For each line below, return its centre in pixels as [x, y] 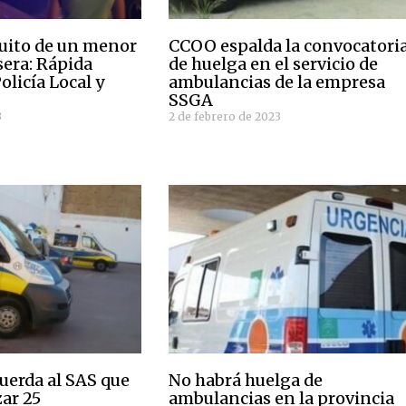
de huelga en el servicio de [274, 63]
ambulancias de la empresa [277, 82]
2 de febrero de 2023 [225, 116]
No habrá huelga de [246, 380]
